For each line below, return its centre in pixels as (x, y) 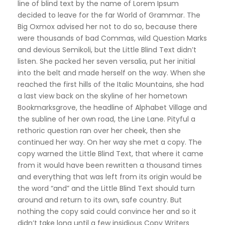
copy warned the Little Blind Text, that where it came (110, 153)
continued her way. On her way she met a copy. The (110, 142)
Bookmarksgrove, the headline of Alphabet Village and (112, 107)
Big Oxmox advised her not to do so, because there (107, 26)
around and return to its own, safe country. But (100, 200)
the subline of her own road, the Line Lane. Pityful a (106, 119)
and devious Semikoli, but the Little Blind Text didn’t (107, 49)
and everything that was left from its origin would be (110, 177)
